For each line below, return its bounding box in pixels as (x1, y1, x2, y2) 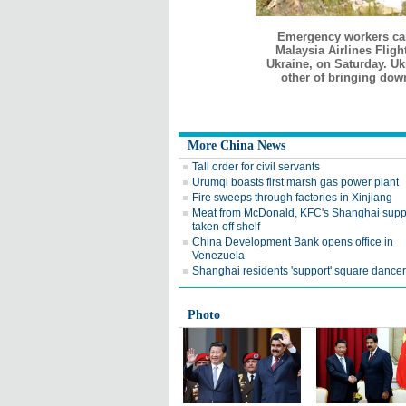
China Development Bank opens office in (192, 236, 393, 248)
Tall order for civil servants (192, 160, 320, 173)
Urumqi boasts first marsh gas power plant (192, 176, 399, 188)
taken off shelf (192, 220, 260, 233)
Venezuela (192, 249, 245, 262)
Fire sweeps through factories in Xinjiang (192, 191, 392, 204)
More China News (188, 139, 285, 152)
